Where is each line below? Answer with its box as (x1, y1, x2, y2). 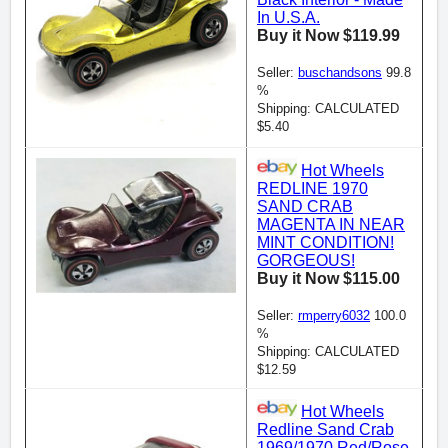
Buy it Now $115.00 (257, 270, 400, 287)
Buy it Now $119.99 (257, 27, 400, 44)
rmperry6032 (298, 308, 370, 323)
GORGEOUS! (257, 252, 355, 269)
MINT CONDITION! (257, 234, 394, 251)
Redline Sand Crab (257, 421, 394, 438)
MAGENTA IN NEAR (257, 216, 405, 233)
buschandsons (298, 65, 382, 80)
